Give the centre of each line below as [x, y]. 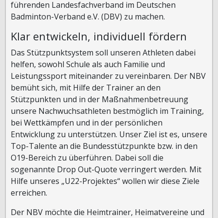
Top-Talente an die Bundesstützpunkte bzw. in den [104, 146]
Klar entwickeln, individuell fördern [99, 36]
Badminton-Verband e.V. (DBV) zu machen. [88, 17]
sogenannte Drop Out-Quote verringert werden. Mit [106, 169]
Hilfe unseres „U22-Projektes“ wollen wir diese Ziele [105, 181]
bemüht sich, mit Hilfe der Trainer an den [86, 88]
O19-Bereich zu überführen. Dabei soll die [87, 158]
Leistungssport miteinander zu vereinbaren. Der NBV [108, 76]
